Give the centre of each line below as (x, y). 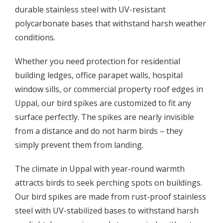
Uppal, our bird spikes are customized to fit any (103, 103)
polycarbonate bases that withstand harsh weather (111, 24)
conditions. (35, 38)
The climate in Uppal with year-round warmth (100, 169)
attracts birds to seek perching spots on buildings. (109, 183)
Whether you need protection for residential (98, 61)
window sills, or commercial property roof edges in (109, 89)
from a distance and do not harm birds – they (99, 131)
